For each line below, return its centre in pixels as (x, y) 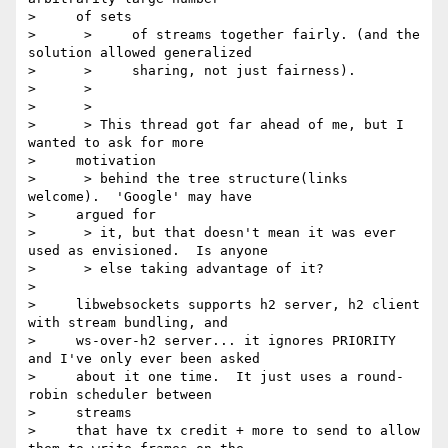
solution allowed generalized (140, 53)
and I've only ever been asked (144, 359)
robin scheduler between (120, 395)
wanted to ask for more (116, 143)
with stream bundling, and (128, 323)
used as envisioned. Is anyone (148, 251)
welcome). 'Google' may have (140, 197)
